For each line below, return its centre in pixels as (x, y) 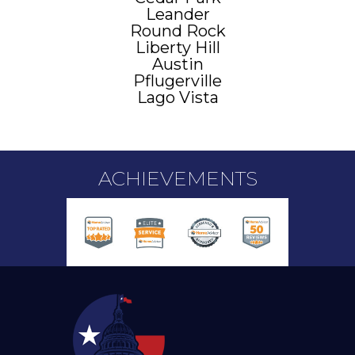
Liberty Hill (177, 47)
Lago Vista (177, 97)
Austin (177, 64)
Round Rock (177, 31)
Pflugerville (177, 80)
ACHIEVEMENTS (177, 178)
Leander (177, 14)
